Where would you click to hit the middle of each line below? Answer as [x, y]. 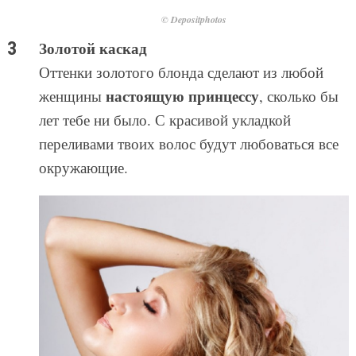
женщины [72, 96]
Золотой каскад [93, 48]
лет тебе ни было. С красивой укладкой [164, 120]
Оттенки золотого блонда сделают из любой [181, 72]
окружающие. [83, 168]
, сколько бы [298, 96]
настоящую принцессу [182, 96]
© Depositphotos [194, 20]
